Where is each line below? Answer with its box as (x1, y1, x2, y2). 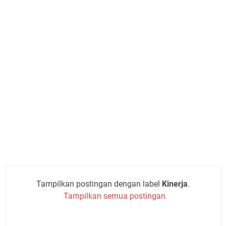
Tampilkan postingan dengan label (36, 179, 162, 189)
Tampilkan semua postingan (64, 191, 166, 201)
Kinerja (161, 179, 188, 189)
